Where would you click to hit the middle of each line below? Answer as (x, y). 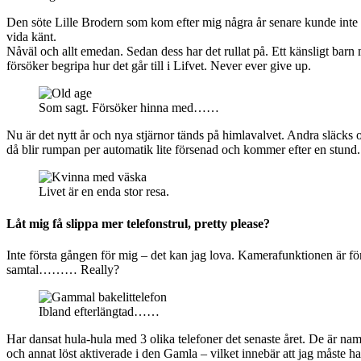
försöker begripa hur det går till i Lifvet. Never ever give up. (159, 66)
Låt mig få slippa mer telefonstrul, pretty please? (138, 223)
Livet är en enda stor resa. (104, 192)
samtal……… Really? (63, 269)
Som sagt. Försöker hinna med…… (129, 108)
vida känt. (31, 37)
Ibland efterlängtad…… (99, 311)
